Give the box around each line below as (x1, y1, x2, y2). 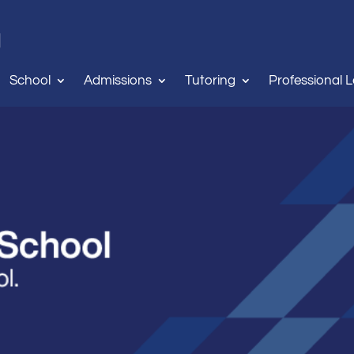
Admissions (84, 73, 152, 88)
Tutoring (185, 73, 235, 88)
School (9, 73, 51, 88)
